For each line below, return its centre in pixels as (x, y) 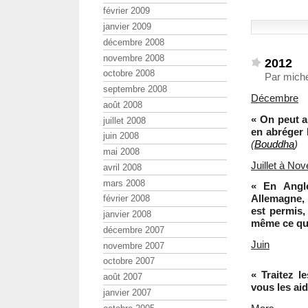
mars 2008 (124, 183)
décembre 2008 (134, 42)
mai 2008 (121, 152)
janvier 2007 (127, 292)
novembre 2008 (134, 58)
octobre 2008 (129, 74)
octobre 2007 (129, 261)
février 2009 (126, 11)
